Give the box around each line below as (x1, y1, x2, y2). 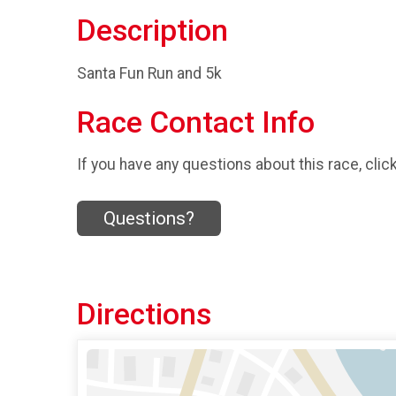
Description (77, 13, 228, 48)
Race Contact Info (77, 104, 315, 140)
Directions (77, 296, 211, 331)
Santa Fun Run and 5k (77, 64, 222, 82)
